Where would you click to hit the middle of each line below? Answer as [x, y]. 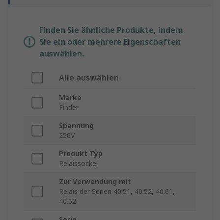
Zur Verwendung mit [95, 182]
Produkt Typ [81, 154]
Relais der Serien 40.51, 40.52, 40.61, [117, 192]
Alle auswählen [89, 78]
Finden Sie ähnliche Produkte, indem [111, 30]
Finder [69, 108]
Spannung [76, 126]
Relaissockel [78, 164]
